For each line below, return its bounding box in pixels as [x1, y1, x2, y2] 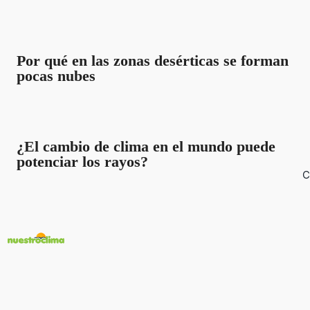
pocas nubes [16, 66, 95, 84]
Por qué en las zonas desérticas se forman [16, 51, 289, 69]
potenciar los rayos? [16, 152, 148, 170]
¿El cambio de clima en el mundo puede [16, 137, 275, 155]
